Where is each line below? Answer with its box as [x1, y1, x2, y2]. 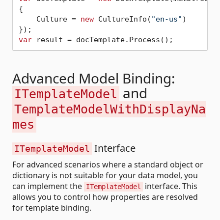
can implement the [12, 181, 84, 192]
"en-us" [151, 14, 182, 24]
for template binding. [12, 202, 91, 214]
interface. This [143, 181, 197, 192]
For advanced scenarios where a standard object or [12, 159, 203, 170]
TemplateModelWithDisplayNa [14, 102, 206, 117]
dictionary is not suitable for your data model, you [12, 170, 198, 181]
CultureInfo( [93, 14, 151, 24]
